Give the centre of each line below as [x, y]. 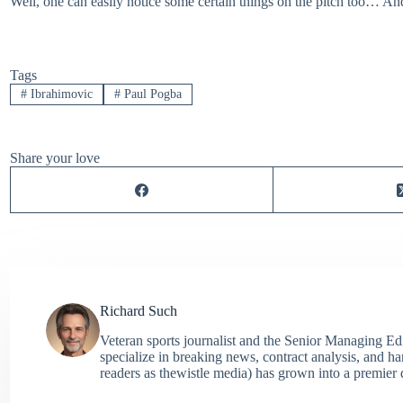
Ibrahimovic [59, 94]
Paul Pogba [151, 94]
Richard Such [139, 311]
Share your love [55, 158]
